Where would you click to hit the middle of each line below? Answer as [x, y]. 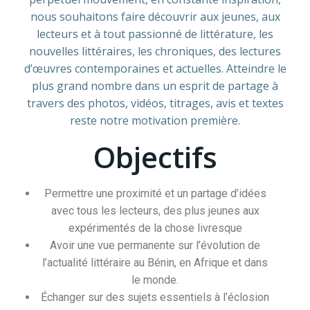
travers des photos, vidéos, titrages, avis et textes [155, 103]
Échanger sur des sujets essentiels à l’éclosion [155, 297]
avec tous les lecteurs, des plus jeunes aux [155, 211]
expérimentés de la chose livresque [155, 228]
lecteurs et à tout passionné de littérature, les [155, 34]
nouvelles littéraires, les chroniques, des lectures [155, 51]
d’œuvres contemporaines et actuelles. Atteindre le [155, 69]
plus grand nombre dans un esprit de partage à [155, 86]
